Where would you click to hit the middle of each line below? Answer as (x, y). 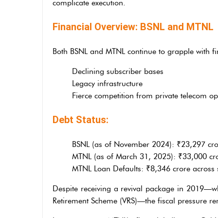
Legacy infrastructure (107, 83)
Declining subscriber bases (118, 71)
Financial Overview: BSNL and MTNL (133, 27)
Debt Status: (81, 119)
